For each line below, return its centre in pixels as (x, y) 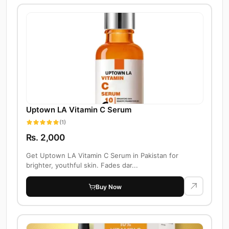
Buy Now (109, 187)
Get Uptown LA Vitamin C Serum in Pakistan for (102, 156)
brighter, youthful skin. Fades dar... (82, 165)
